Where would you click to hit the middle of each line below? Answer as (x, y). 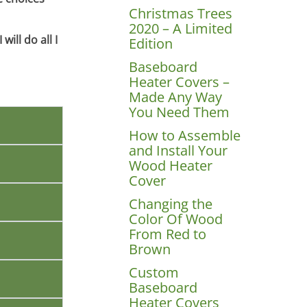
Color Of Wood (176, 219)
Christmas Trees (181, 13)
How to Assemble (185, 135)
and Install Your (179, 150)
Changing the (171, 204)
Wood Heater (171, 165)
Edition (151, 43)
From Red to (168, 234)
